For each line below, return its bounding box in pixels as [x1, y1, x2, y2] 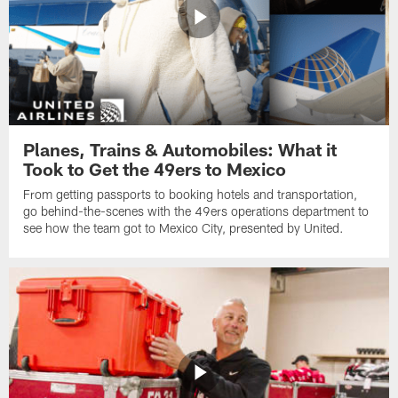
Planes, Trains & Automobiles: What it [23, 139, 338, 161]
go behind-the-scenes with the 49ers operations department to [23, 203, 370, 219]
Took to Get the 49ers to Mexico [23, 158, 287, 180]
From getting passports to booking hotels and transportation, [23, 187, 358, 203]
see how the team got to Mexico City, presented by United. [23, 220, 345, 236]
